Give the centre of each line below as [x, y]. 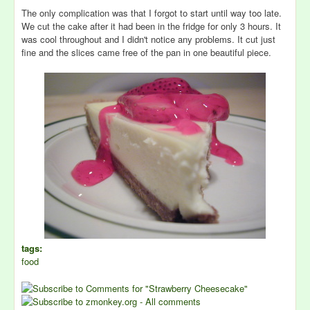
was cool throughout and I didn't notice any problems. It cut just [148, 39]
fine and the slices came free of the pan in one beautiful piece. [146, 52]
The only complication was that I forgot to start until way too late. [152, 13]
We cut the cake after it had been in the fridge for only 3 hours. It [151, 26]
